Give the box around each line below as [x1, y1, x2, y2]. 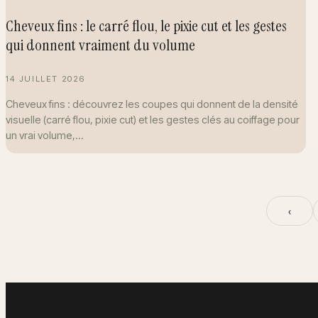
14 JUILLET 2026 [6, 74, 85, 84]
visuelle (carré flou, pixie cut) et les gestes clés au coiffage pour [6, 113, 300, 126]
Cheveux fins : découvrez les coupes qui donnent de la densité [6, 97, 298, 110]
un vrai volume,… [6, 128, 84, 141]
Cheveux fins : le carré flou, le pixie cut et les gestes [6, 16, 287, 37]
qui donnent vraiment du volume [6, 35, 195, 56]
